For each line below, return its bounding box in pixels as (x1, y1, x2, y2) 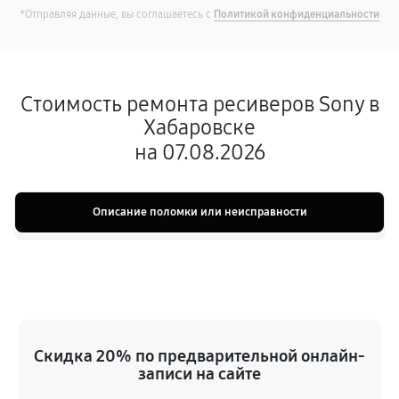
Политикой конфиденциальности (214, 8, 379, 20)
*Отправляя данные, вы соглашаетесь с (20, 8, 214, 20)
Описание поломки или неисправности (92, 205, 307, 219)
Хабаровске (143, 115, 256, 140)
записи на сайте (138, 363, 261, 384)
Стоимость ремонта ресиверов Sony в (20, 92, 379, 117)
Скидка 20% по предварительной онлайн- (34, 346, 365, 366)
